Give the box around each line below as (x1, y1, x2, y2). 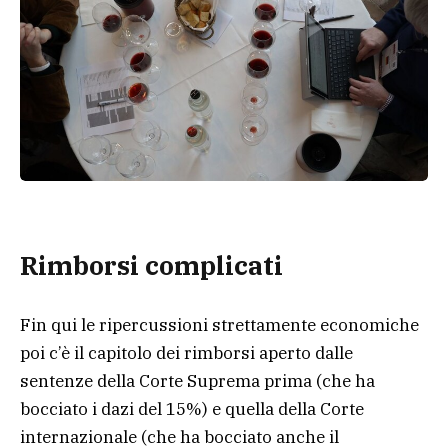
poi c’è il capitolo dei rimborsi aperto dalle (20, 342, 353, 365)
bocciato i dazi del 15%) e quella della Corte (20, 398, 364, 421)
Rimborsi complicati (20, 249, 283, 283)
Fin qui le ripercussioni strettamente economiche (20, 314, 419, 337)
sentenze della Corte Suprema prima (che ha (20, 370, 375, 393)
